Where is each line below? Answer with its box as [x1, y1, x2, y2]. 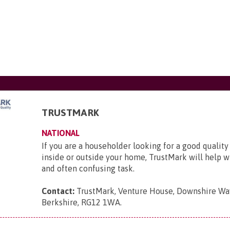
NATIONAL [42, 128, 80, 138]
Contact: [42, 186, 75, 196]
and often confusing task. [42, 164, 139, 173]
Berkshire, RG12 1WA [42, 198, 121, 207]
